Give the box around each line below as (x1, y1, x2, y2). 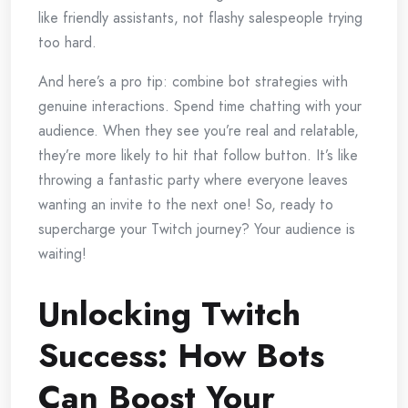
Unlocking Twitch (38, 290, 301, 339)
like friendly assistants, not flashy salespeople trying (38, 7, 362, 29)
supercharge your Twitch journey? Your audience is (38, 219, 355, 240)
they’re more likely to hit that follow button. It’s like (38, 145, 358, 167)
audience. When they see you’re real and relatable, (38, 120, 359, 142)
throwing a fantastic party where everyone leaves (38, 169, 348, 191)
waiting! (38, 243, 87, 265)
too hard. (38, 32, 97, 54)
